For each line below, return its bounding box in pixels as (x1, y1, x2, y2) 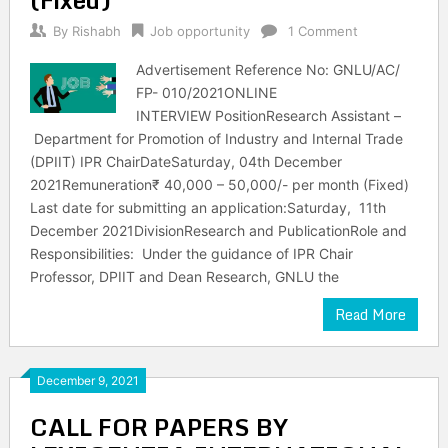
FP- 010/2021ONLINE (136, 84, 278, 101)
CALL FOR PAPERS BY (29, 407, 288, 446)
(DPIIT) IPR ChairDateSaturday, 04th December (29, 153, 342, 170)
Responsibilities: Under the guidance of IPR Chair (29, 245, 353, 262)
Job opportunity (149, 23, 250, 39)
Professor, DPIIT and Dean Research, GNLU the (29, 268, 339, 285)
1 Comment (287, 23, 358, 39)
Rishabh (71, 23, 121, 39)
